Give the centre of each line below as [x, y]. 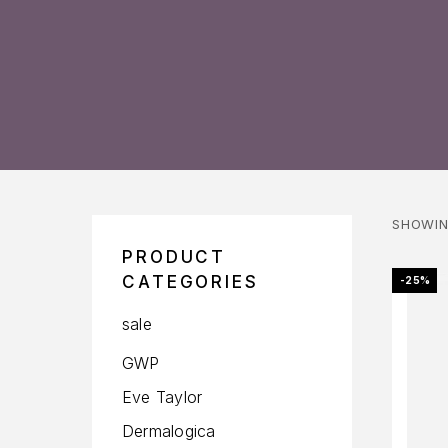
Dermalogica [169, 430]
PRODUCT [174, 256]
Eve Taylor [162, 396]
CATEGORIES [190, 281]
